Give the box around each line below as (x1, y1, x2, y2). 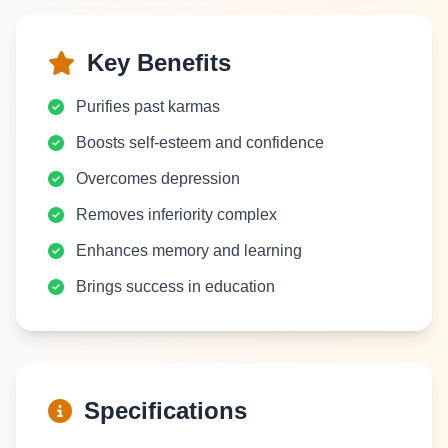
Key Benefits (87, 49, 231, 76)
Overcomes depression (76, 170, 240, 187)
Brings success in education (76, 278, 275, 295)
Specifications (84, 397, 247, 424)
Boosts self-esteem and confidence (76, 134, 324, 151)
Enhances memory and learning (76, 242, 302, 259)
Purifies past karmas (76, 98, 220, 115)
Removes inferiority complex (76, 206, 277, 223)
